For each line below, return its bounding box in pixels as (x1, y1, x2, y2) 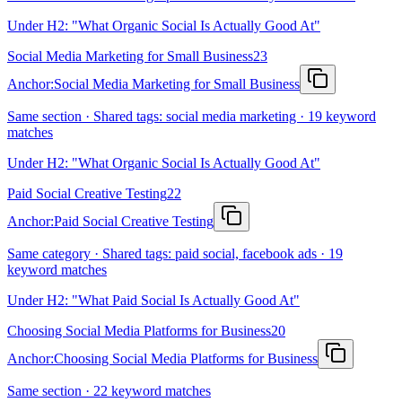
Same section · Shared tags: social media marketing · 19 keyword (7, 109, 376, 125)
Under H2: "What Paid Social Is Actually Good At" (7, 293, 300, 309)
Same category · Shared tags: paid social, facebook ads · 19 (7, 246, 343, 262)
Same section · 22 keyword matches (7, 383, 211, 399)
